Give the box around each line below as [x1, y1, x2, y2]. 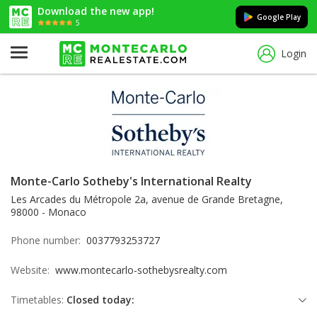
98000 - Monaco [11, 205, 86, 219]
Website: [11, 263, 55, 277]
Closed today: [67, 293, 134, 306]
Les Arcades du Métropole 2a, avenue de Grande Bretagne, [11, 192, 283, 206]
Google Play [257, 11, 301, 22]
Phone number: [11, 234, 86, 247]
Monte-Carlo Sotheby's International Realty [11, 173, 252, 189]
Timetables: [11, 293, 64, 306]
